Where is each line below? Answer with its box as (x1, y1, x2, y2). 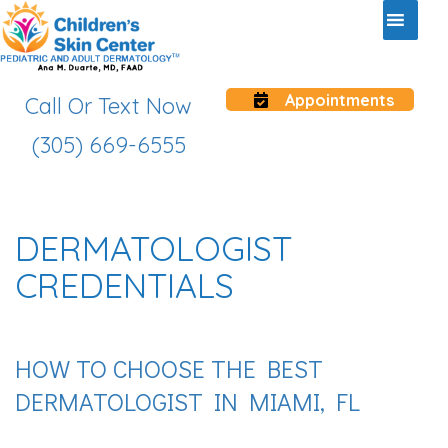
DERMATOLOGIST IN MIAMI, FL (15, 385, 360, 418)
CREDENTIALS (15, 264, 234, 307)
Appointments (281, 90, 394, 111)
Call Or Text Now (25, 92, 192, 121)
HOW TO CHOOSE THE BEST (15, 352, 323, 385)
